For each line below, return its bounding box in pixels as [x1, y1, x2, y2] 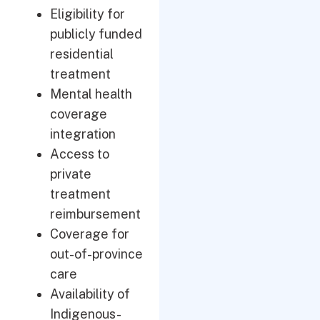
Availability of [50, 286, 130, 301]
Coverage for [50, 226, 129, 241]
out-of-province [50, 246, 143, 261]
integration [50, 126, 116, 141]
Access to [50, 146, 109, 161]
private [50, 166, 91, 181]
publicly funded [50, 26, 142, 41]
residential [50, 46, 114, 61]
